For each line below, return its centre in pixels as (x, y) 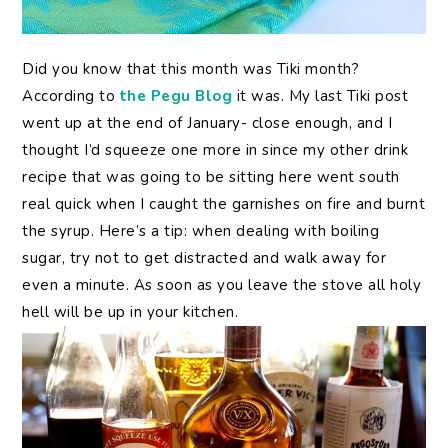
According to (71, 96)
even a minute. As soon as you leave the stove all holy (222, 285)
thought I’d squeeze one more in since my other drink (215, 150)
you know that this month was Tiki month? (206, 69)
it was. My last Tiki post (320, 96)
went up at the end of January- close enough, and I (207, 123)
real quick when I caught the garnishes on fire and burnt (224, 204)
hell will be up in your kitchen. (130, 312)
